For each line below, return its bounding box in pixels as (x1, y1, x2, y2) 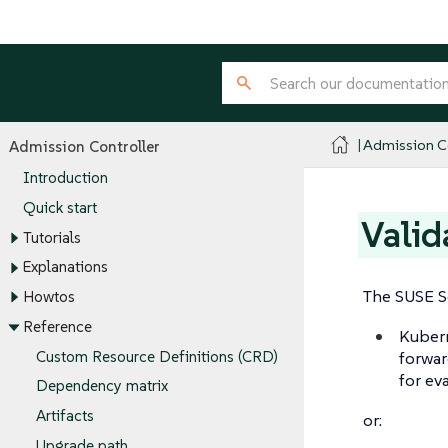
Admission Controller (9, 136, 160, 156)
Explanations (22, 257, 108, 277)
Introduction (22, 168, 108, 188)
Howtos (22, 287, 75, 307)
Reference (22, 317, 92, 337)
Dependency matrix (36, 376, 168, 396)
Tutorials (22, 228, 81, 248)
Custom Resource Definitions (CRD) (36, 346, 278, 366)
